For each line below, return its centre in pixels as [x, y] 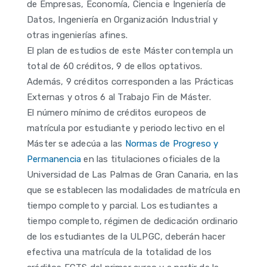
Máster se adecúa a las [76, 144]
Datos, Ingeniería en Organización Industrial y [122, 20]
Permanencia [54, 159]
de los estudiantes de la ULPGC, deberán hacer [126, 237]
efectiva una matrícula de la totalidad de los [119, 252]
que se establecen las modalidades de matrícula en [133, 190]
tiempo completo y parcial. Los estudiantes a [122, 206]
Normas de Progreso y [172, 144]
